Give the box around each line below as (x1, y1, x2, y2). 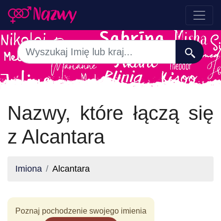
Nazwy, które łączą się (7, 102, 214, 124)
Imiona (15, 164, 42, 174)
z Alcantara (7, 126, 105, 147)
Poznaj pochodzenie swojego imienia (15, 207, 147, 215)
